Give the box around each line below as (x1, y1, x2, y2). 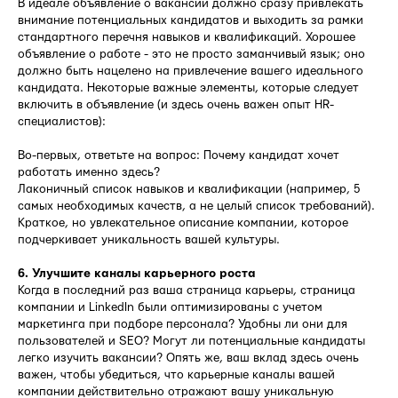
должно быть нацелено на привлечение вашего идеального (18, 64, 363, 77)
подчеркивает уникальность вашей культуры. (18, 233, 280, 246)
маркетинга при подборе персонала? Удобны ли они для (18, 317, 347, 330)
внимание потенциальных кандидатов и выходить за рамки (18, 13, 363, 27)
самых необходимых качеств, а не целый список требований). (18, 199, 375, 212)
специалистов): (18, 115, 106, 128)
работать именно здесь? (18, 165, 160, 179)
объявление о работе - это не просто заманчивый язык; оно (18, 47, 365, 60)
